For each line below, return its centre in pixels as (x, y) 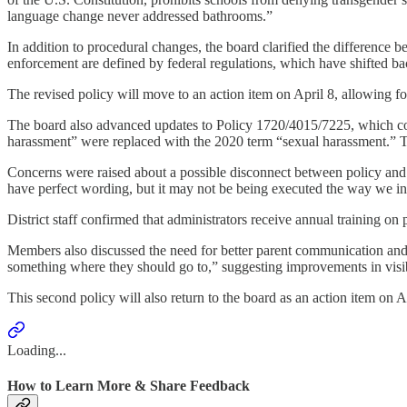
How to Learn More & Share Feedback (129, 385)
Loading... (37, 350)
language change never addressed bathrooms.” (140, 15)
